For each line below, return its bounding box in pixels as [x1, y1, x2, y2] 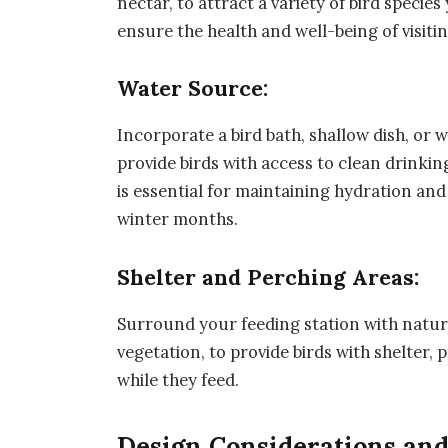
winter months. [117, 208, 239, 231]
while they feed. [117, 369, 240, 392]
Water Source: [117, 75, 269, 103]
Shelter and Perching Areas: [117, 264, 420, 292]
